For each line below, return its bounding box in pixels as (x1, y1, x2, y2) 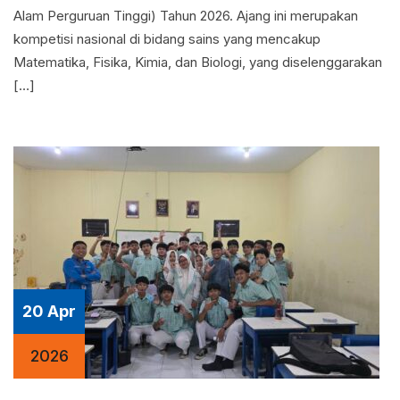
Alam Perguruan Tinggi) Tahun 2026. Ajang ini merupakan (13, 7, 358, 24)
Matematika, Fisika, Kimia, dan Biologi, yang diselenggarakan (13, 54, 382, 71)
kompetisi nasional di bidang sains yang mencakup (13, 30, 321, 47)
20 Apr (22, 302, 76, 321)
